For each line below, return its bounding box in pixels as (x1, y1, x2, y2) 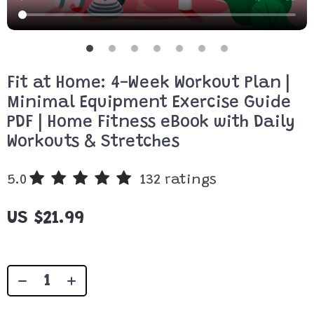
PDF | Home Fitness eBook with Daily (7, 114, 295, 131)
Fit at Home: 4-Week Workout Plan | (7, 75, 290, 92)
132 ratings (140, 173, 217, 187)
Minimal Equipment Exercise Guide (7, 95, 291, 111)
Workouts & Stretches (7, 134, 179, 151)
